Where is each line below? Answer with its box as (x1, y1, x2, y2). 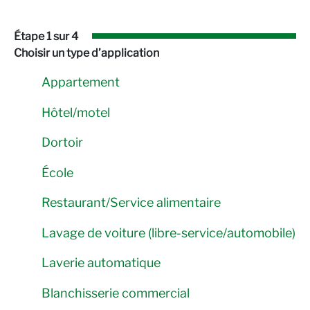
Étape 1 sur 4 (14, 29, 78, 43)
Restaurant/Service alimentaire (42, 195, 221, 210)
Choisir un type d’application (14, 46, 159, 60)
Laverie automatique (42, 255, 161, 271)
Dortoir (42, 135, 83, 150)
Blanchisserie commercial (42, 285, 190, 300)
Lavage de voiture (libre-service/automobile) (42, 225, 295, 240)
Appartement (42, 75, 120, 90)
